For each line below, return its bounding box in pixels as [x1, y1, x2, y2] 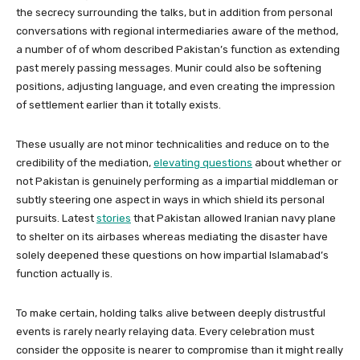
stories [96, 211, 131, 224]
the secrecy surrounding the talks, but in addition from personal [16, 6, 333, 18]
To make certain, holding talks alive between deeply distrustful [16, 306, 325, 319]
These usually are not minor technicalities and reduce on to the [16, 137, 329, 150]
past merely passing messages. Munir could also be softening [16, 61, 321, 74]
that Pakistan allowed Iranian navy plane [131, 211, 336, 224]
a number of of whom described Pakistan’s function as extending [16, 43, 340, 55]
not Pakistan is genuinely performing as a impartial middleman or [16, 174, 338, 187]
